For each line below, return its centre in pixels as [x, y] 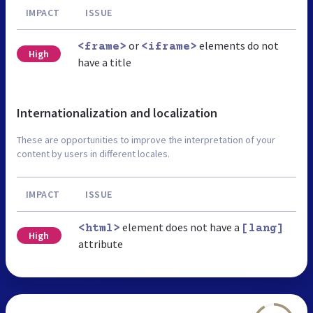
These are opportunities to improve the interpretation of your [146, 139]
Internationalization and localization [117, 112]
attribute [100, 243]
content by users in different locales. [93, 153]
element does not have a [181, 227]
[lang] [262, 228]
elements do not [238, 45]
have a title [104, 62]
